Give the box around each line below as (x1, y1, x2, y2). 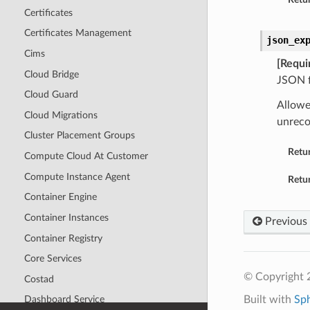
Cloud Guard (24, 89, 78, 100)
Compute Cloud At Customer (24, 151, 148, 162)
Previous (262, 216, 307, 228)
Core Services (24, 253, 82, 264)
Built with (243, 294, 294, 306)
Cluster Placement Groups (24, 130, 135, 141)
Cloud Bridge (24, 69, 79, 80)
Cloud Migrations (24, 109, 98, 120)
